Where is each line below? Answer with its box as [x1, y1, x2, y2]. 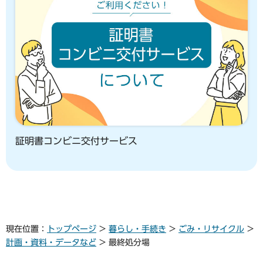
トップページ [47, 224, 96, 233]
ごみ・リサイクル [178, 224, 244, 233]
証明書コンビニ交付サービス [15, 136, 137, 146]
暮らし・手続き [109, 224, 166, 233]
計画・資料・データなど [6, 238, 96, 247]
